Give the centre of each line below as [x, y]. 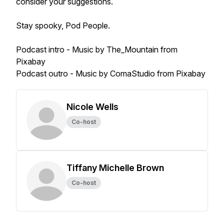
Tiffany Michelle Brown [115, 168]
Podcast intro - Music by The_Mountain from [97, 49]
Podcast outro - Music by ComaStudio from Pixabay [111, 73]
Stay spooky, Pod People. [64, 25]
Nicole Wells [92, 107]
